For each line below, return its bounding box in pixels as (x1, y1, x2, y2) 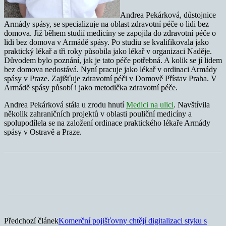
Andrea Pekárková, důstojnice (120, 11, 216, 20)
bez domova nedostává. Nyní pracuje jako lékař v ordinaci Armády (4, 65, 217, 74)
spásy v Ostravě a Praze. (4, 128, 82, 137)
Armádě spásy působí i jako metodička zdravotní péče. (4, 83, 178, 92)
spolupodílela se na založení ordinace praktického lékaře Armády (4, 119, 210, 128)
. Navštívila (174, 100, 210, 109)
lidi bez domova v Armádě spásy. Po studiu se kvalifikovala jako (4, 38, 209, 47)
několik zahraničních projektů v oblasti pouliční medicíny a (4, 109, 192, 119)
